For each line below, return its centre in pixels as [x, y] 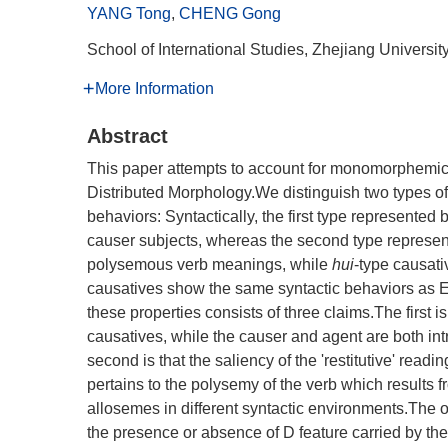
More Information [154, 88]
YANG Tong [129, 13]
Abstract [127, 136]
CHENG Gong [230, 13]
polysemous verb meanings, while [209, 264]
